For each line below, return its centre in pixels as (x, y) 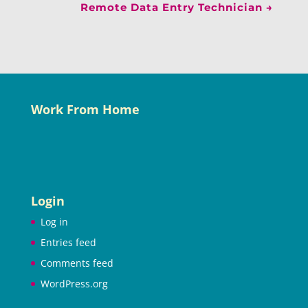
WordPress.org (74, 284)
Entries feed (68, 243)
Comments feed (77, 263)
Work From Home (85, 109)
